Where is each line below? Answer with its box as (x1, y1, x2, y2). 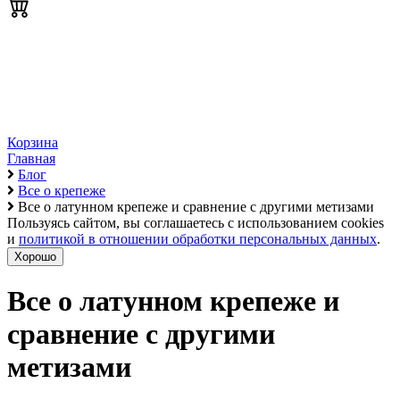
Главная (7, 151, 55, 166)
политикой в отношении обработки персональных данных (19, 231, 377, 246)
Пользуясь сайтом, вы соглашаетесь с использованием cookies (7, 215, 384, 230)
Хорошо (14, 250, 56, 263)
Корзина (7, 135, 58, 150)
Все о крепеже (18, 183, 105, 198)
